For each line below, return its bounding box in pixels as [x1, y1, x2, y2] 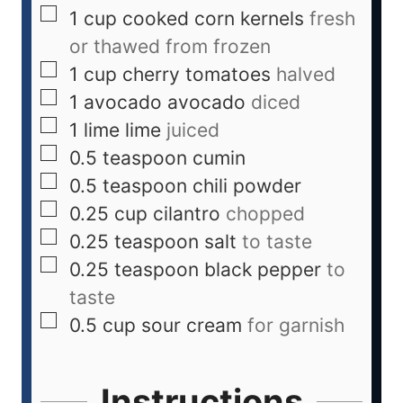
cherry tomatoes [122, 63, 271, 86]
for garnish [247, 314, 345, 337]
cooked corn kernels [122, 7, 304, 31]
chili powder [193, 175, 301, 198]
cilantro [153, 202, 220, 226]
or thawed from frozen [69, 35, 271, 58]
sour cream [141, 314, 242, 337]
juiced [166, 119, 219, 142]
